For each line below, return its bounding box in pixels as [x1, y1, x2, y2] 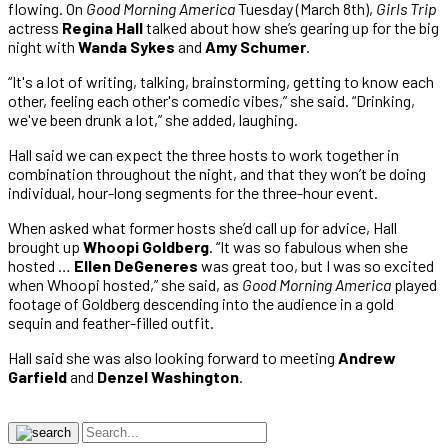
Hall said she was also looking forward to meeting [8, 347, 338, 367]
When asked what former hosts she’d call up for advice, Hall [8, 217, 397, 237]
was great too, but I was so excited [198, 255, 434, 275]
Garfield [8, 366, 67, 386]
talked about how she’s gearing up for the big [143, 17, 439, 37]
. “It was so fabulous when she [209, 236, 408, 256]
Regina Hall [62, 17, 143, 37]
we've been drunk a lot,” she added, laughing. [8, 109, 298, 129]
